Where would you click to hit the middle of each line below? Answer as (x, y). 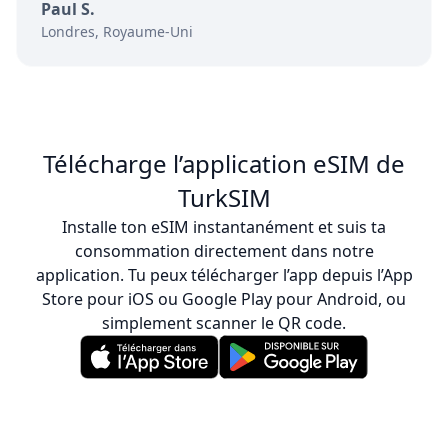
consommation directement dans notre (224, 251)
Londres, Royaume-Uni (117, 32)
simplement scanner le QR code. (224, 323)
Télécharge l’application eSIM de (224, 164)
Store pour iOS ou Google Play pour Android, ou (224, 299)
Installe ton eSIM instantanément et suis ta (224, 227)
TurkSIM (224, 198)
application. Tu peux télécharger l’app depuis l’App (224, 275)
